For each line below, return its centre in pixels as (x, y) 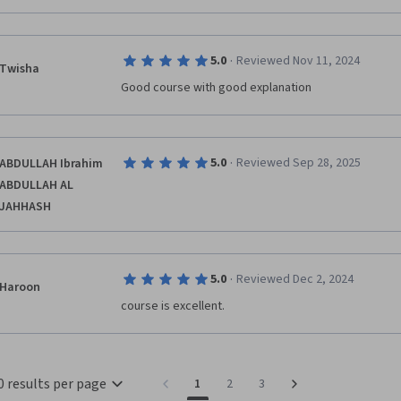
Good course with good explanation (216, 88)
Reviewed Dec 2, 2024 (294, 279)
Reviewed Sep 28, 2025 (298, 163)
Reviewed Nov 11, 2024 (298, 61)
